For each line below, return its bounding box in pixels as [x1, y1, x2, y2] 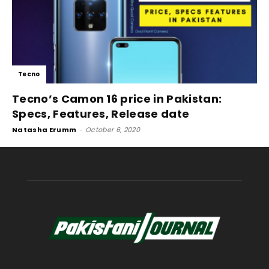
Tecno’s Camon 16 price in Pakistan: [12, 91, 222, 106]
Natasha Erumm [12, 124, 77, 134]
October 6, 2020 [85, 124, 140, 134]
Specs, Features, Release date [12, 106, 190, 121]
